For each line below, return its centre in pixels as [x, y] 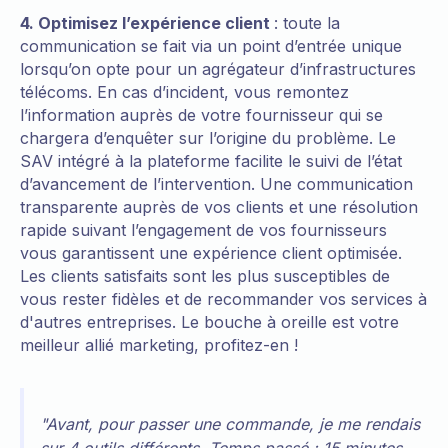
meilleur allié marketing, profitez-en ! [159, 344]
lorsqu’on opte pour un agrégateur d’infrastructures [218, 68]
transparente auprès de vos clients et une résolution [219, 206]
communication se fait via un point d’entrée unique [211, 45]
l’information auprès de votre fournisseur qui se [201, 114]
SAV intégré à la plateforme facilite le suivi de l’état [211, 160]
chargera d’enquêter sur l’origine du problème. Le [208, 137]
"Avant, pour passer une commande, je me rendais [230, 423]
